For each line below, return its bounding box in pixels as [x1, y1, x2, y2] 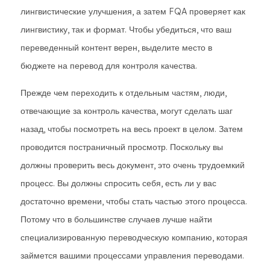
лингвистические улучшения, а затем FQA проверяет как [20, 6, 245, 17]
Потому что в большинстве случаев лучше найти [20, 214, 212, 225]
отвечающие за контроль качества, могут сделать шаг [20, 105, 233, 116]
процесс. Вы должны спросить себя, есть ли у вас [20, 178, 216, 189]
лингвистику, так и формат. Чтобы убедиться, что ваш [20, 24, 231, 35]
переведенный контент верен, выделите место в [20, 42, 212, 53]
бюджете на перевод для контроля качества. [20, 60, 197, 71]
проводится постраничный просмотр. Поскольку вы [20, 142, 223, 152]
